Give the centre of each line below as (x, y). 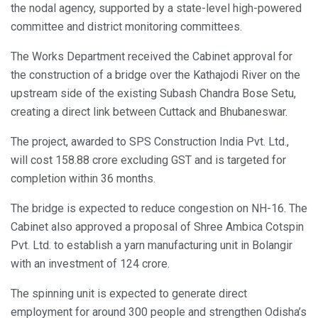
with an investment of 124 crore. (90, 263)
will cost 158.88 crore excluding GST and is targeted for (148, 160)
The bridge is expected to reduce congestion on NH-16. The (159, 208)
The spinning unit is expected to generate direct (129, 293)
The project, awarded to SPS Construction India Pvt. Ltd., (150, 141)
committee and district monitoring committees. (126, 26)
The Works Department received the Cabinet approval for (152, 56)
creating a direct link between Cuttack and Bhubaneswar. (149, 111)
